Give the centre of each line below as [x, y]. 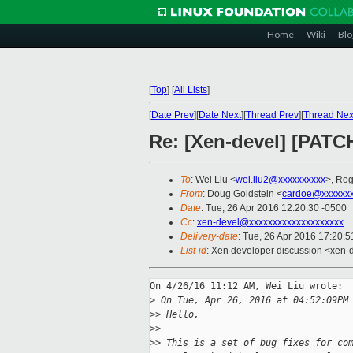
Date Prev [173, 115]
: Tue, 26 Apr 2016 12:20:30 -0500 [274, 208]
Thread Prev [272, 115]
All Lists [191, 90]
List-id [193, 251]
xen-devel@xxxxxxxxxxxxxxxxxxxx [270, 223]
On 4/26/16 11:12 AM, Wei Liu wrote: [246, 286]
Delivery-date [209, 237]
